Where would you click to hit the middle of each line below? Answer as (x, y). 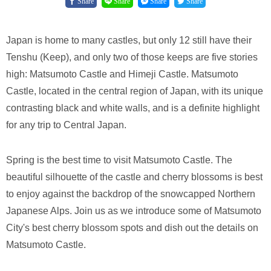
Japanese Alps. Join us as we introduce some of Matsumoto (134, 211)
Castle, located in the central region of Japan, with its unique (135, 91)
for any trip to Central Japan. (66, 125)
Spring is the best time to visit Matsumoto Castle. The (119, 160)
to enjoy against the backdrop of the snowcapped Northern (131, 194)
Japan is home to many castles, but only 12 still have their (129, 40)
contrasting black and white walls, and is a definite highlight (133, 108)
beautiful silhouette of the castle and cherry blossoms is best (134, 177)
